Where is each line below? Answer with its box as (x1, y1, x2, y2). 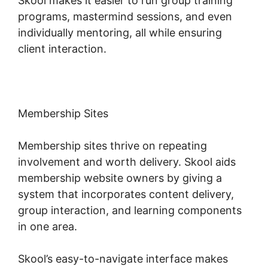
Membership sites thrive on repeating (18, 139, 207, 153)
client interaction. (18, 42, 106, 56)
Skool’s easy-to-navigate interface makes (18, 252, 228, 266)
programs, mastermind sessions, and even (18, 10, 232, 23)
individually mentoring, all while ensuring (18, 26, 222, 39)
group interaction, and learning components (18, 204, 242, 217)
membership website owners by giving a (18, 172, 222, 185)
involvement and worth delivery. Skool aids (18, 156, 236, 169)
